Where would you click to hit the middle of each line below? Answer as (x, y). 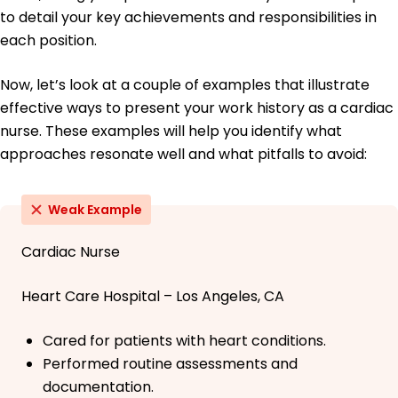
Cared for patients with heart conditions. (184, 341)
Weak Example (95, 210)
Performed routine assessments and (170, 364)
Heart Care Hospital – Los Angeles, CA (153, 297)
